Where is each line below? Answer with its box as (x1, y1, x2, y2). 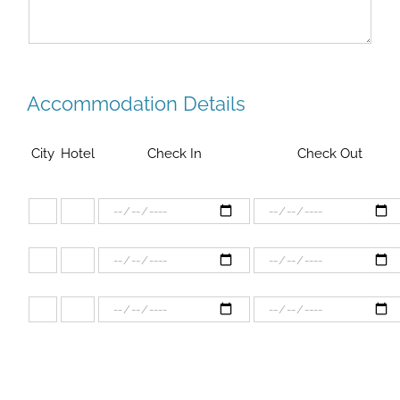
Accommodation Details (27, 92, 246, 115)
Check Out (296, 146, 362, 162)
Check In (146, 146, 202, 162)
